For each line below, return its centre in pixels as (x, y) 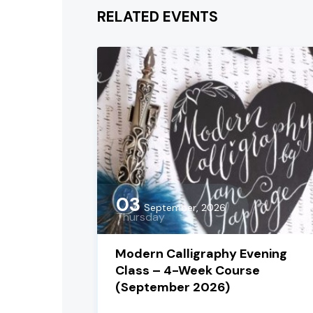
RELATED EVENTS (158, 16)
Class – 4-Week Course (188, 270)
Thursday (140, 217)
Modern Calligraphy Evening (201, 253)
